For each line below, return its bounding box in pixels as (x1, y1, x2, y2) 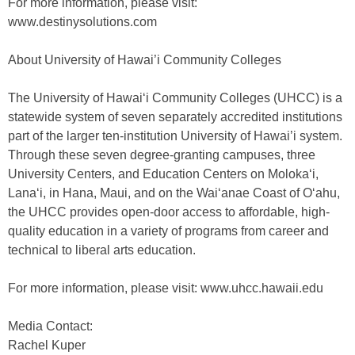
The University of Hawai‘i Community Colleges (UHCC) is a (8, 91, 342, 105)
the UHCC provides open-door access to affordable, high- (8, 205, 330, 219)
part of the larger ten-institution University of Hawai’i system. (8, 129, 342, 143)
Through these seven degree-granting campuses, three (8, 148, 315, 162)
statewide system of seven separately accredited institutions (8, 110, 342, 124)
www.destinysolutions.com (8, 15, 157, 29)
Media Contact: (8, 319, 93, 333)
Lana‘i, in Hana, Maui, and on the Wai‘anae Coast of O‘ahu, (8, 186, 340, 200)
